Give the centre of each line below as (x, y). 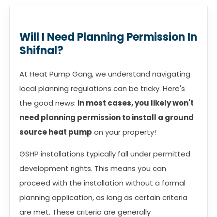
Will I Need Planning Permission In (108, 37)
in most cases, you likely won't (136, 103)
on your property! (125, 132)
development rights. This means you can (93, 168)
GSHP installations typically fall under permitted (105, 154)
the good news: (48, 103)
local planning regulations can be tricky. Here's (102, 88)
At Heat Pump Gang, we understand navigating (105, 74)
